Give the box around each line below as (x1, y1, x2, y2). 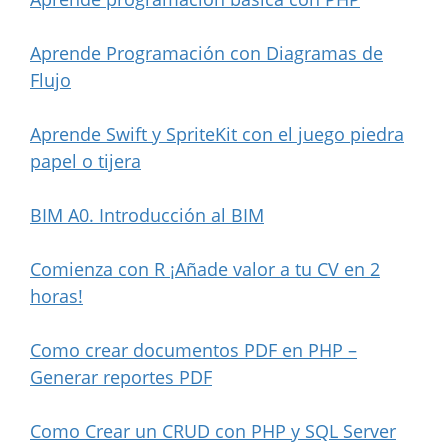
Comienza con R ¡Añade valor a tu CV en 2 (30, 256, 380, 281)
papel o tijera (30, 148, 141, 173)
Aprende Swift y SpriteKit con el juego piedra (30, 121, 404, 146)
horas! (30, 283, 83, 308)
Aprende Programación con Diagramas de (30, 40, 383, 65)
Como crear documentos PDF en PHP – (30, 337, 357, 362)
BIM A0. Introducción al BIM (30, 202, 264, 227)
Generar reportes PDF (30, 364, 212, 389)
